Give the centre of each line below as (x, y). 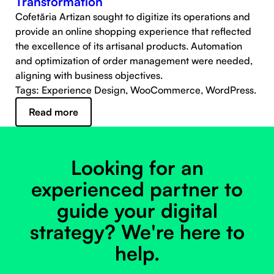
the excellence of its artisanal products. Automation (129, 46)
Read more (54, 112)
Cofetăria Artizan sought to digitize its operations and (133, 17)
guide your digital (137, 210)
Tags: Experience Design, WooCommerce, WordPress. (136, 90)
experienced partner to (137, 189)
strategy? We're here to (137, 232)
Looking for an (137, 168)
